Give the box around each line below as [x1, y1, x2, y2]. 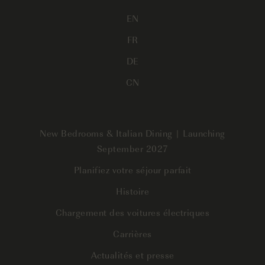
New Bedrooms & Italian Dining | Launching [40, 125, 225, 140]
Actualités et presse [91, 247, 174, 261]
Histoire [116, 183, 149, 198]
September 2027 [96, 141, 169, 155]
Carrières [113, 226, 152, 240]
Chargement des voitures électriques [55, 205, 210, 219]
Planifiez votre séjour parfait [73, 162, 192, 176]
